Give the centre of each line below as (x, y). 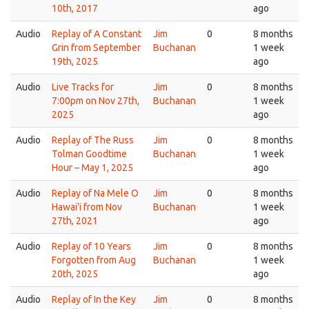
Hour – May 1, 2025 (92, 168)
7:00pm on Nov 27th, (96, 101)
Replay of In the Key (94, 299)
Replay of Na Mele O (95, 193)
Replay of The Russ (93, 140)
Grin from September (96, 48)
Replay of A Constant (97, 34)
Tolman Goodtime (89, 154)
